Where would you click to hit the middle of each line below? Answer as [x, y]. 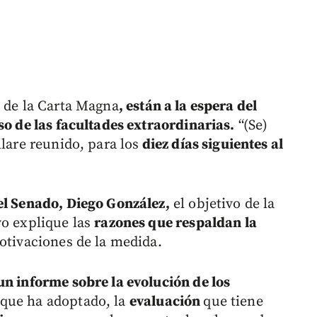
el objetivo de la [222, 204]
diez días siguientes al [211, 145]
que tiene [233, 302]
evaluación [166, 302]
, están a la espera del [188, 107]
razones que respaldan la [175, 224]
